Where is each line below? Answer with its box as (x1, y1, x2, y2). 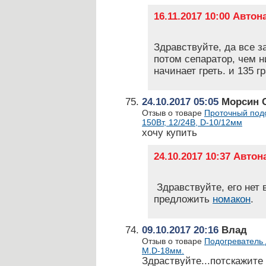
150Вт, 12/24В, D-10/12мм (142, 118, 242, 127)
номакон (213, 194, 251, 205)
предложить (154, 194, 213, 205)
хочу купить (142, 127, 197, 138)
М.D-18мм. (142, 246, 184, 255)
